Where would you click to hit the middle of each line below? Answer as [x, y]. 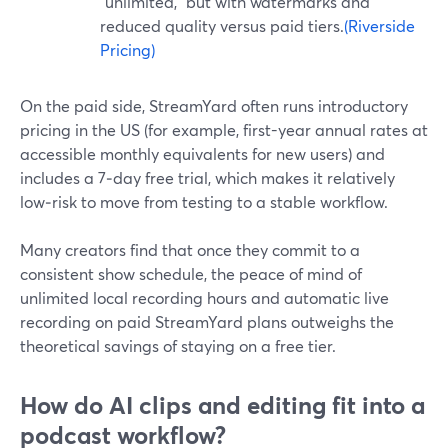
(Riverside [379, 25]
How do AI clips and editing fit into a [222, 405]
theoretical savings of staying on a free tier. [178, 345]
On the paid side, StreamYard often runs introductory [214, 105]
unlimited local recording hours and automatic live [204, 297]
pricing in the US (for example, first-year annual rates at [224, 129]
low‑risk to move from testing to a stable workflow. [204, 201]
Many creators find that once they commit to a [190, 249]
